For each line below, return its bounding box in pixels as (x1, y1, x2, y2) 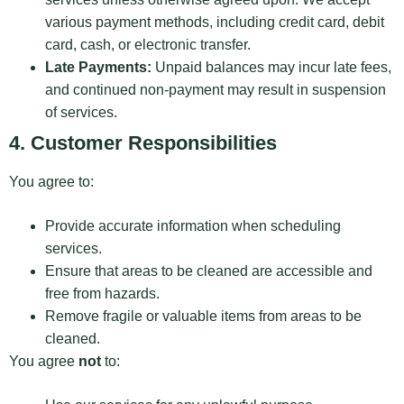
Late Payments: (45, 60, 151, 76)
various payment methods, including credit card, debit (45, 14, 384, 31)
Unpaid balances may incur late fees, (151, 60, 391, 76)
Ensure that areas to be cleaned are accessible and (45, 263, 372, 280)
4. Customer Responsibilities (9, 132, 277, 155)
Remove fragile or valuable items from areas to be (45, 308, 362, 325)
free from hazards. (45, 286, 160, 302)
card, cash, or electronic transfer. (45, 37, 251, 53)
